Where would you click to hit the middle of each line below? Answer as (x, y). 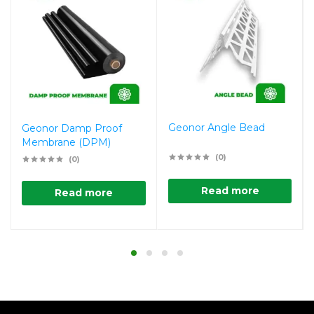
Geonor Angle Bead (217, 128)
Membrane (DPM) (66, 143)
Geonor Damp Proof (72, 129)
